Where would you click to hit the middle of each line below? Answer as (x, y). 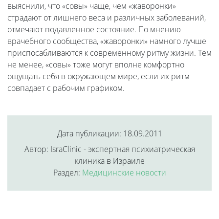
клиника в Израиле (109, 161)
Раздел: (67, 173)
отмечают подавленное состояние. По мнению (94, 30)
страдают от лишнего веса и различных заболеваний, (107, 18)
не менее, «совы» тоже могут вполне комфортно (96, 65)
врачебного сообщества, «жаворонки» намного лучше (107, 41)
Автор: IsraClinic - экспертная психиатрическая (109, 149)
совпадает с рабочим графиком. (66, 88)
